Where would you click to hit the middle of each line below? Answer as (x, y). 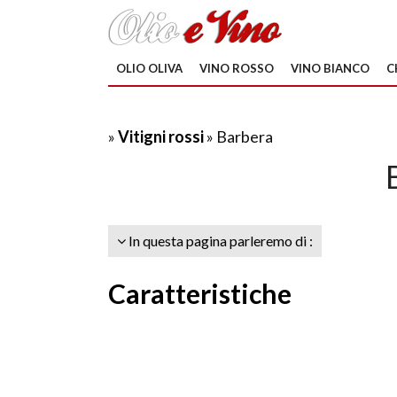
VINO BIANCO (330, 68)
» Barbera (240, 136)
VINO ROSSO (237, 68)
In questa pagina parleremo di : (219, 241)
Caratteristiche (200, 293)
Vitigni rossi (162, 136)
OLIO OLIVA (149, 68)
